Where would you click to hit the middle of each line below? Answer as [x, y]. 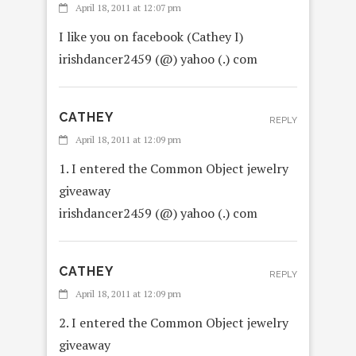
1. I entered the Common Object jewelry [174, 169]
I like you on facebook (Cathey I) [151, 37]
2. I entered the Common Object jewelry [174, 323]
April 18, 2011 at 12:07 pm [128, 8]
